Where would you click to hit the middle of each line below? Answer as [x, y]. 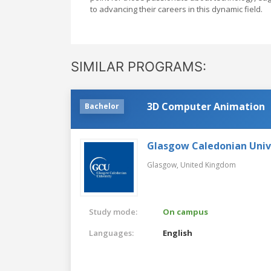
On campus [186, 211]
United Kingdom [208, 165]
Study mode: [113, 211]
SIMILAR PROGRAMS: [139, 66]
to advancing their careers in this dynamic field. [176, 9]
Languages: [111, 233]
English [178, 233]
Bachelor [102, 106]
